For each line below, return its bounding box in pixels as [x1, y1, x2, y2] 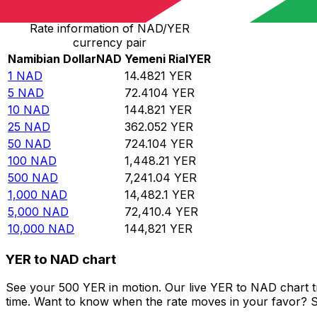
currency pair [72, 35, 146, 50]
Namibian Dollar [8, 52, 96, 67]
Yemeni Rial [125, 52, 188, 67]
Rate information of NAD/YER [29, 21, 190, 36]
